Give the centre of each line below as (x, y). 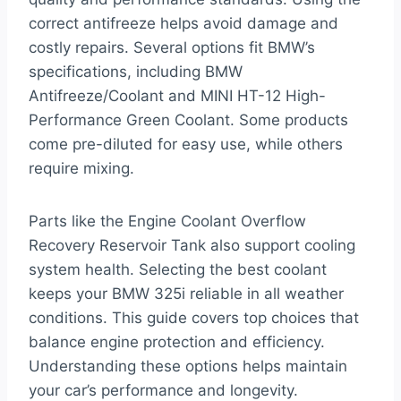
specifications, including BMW (136, 72)
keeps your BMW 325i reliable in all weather (186, 294)
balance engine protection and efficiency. (177, 342)
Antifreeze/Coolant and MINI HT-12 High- (177, 96)
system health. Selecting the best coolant (178, 270)
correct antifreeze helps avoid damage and (183, 24)
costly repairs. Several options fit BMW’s (172, 48)
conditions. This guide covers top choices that (194, 318)
